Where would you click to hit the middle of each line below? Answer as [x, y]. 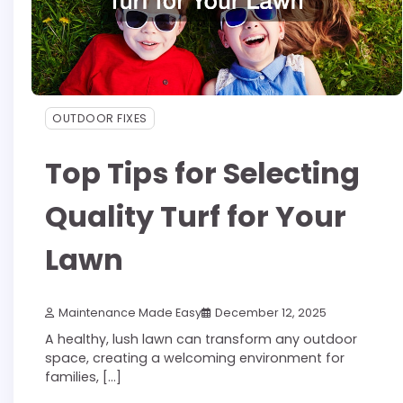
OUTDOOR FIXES [100, 119]
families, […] [83, 377]
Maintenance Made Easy [130, 313]
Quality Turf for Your [196, 216]
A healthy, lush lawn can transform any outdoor [201, 340]
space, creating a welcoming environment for [195, 358]
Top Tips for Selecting [202, 173]
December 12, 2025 [271, 313]
